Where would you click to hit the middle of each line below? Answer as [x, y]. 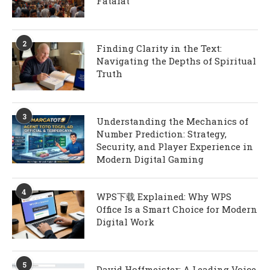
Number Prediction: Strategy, [162, 134]
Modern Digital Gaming [150, 159]
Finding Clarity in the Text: [159, 49]
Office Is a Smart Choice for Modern [177, 209]
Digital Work [125, 222]
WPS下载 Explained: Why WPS [164, 197]
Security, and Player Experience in [175, 147]
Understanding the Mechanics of [172, 121]
